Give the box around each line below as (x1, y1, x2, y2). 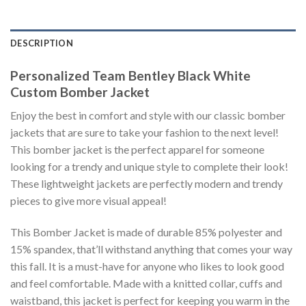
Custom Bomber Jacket (10, 83, 150, 100)
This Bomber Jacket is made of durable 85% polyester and (10, 225, 282, 238)
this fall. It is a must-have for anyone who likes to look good (10, 259, 284, 273)
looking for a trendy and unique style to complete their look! (10, 160, 288, 173)
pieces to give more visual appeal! (10, 194, 167, 208)
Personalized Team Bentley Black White (10, 67, 251, 83)
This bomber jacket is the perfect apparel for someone (10, 143, 264, 156)
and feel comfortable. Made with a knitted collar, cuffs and (10, 276, 282, 290)
